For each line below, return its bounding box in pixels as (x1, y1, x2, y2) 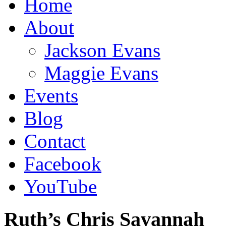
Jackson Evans (44, 39, 160, 61)
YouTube (24, 176, 97, 197)
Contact (24, 130, 86, 152)
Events (24, 85, 78, 106)
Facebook (24, 153, 101, 175)
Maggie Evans (44, 62, 158, 84)
